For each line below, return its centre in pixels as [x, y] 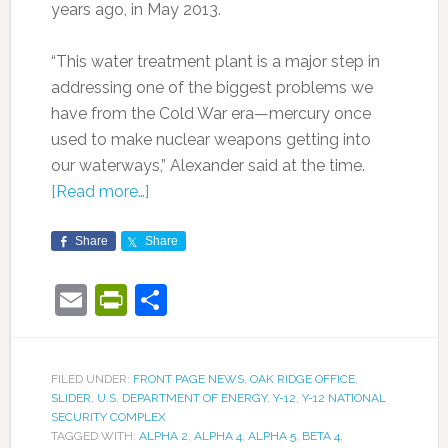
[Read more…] [99, 192]
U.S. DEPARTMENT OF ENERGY [181, 398]
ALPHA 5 [271, 436]
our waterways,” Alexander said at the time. [207, 166]
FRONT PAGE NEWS [188, 379]
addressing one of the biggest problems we [211, 88]
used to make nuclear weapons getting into [210, 140]
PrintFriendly [218, 300]
